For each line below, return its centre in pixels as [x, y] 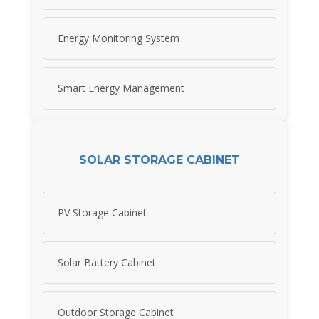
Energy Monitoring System [119, 38]
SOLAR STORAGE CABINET [159, 159]
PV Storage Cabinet [102, 213]
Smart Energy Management [121, 88]
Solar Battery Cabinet [107, 263]
